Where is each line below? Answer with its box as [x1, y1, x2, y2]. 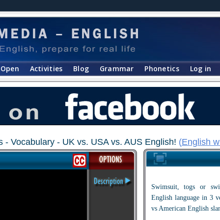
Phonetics [144, 64, 179, 73]
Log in [190, 64, 212, 73]
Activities [29, 64, 63, 73]
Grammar [99, 64, 134, 73]
